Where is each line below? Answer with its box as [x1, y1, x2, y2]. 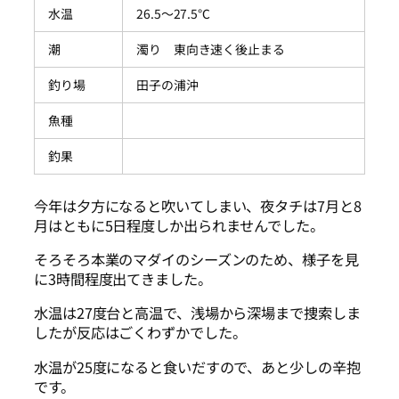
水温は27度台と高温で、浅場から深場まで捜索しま [34, 302, 361, 324]
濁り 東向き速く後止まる [136, 39, 285, 58]
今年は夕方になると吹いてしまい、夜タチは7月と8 [34, 194, 362, 216]
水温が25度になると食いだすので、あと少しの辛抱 [34, 355, 361, 378]
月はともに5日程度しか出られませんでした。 [34, 214, 324, 236]
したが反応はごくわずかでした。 [34, 322, 247, 344]
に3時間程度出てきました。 [34, 268, 212, 290]
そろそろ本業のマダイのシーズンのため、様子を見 [34, 248, 359, 271]
